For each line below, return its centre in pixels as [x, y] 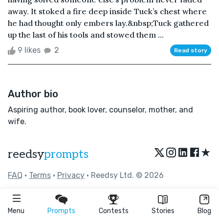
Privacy [71, 175]
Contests [113, 211]
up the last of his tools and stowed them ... [86, 35]
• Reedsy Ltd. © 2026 [124, 175]
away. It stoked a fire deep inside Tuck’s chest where [107, 11]
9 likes [29, 50]
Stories [163, 211]
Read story [191, 51]
